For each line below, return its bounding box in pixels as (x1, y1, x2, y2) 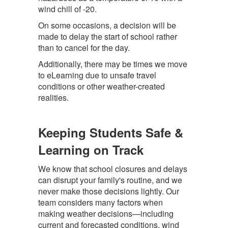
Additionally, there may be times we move (38, 58, 187, 70)
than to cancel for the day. (38, 42, 132, 53)
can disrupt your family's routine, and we (38, 174, 182, 186)
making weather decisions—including (38, 208, 174, 219)
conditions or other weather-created (38, 80, 165, 92)
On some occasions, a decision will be (38, 19, 176, 31)
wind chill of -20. (38, 3, 97, 15)
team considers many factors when (38, 196, 163, 208)
